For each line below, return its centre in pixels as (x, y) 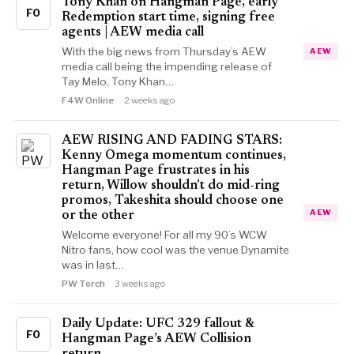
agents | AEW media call (132, 32)
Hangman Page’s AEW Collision (156, 339)
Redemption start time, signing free (168, 17)
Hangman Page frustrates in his (155, 171)
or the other (98, 216)
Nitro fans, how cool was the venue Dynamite (175, 250)
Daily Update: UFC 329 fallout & (157, 324)
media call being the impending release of (166, 66)
